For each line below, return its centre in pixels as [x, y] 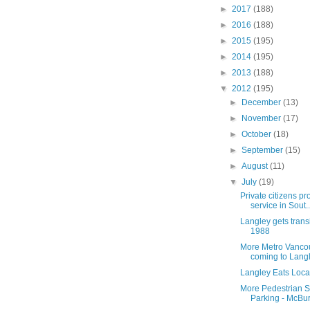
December [263, 103]
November [263, 119]
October [258, 135]
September [264, 151]
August [256, 166]
